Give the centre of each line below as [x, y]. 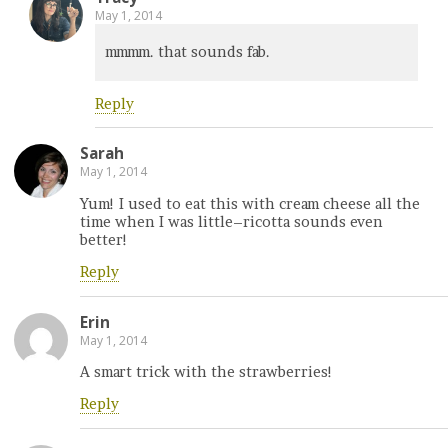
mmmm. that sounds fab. [187, 52]
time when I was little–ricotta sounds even [231, 221]
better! [104, 239]
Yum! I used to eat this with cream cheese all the [250, 203]
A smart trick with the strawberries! [206, 371]
